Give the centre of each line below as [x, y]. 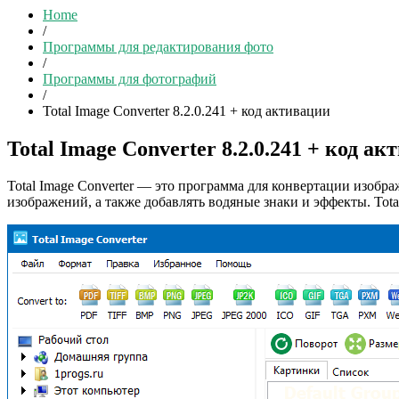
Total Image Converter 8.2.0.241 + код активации [187, 110]
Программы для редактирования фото [158, 46]
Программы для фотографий [130, 78]
